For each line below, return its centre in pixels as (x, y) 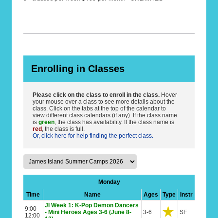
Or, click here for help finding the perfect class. (93, 136)
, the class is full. (63, 129)
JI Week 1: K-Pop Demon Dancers (92, 205)
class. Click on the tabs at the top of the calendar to (99, 109)
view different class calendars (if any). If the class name (105, 115)
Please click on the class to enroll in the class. (96, 95)
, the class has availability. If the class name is (114, 122)
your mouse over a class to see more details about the (104, 102)
